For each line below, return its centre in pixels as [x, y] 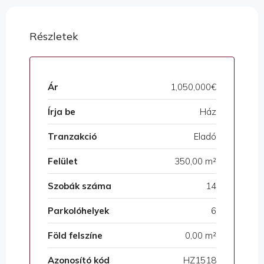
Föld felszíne [75, 236]
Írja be [62, 112]
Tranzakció [72, 137]
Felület [63, 161]
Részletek [54, 37]
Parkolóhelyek [78, 211]
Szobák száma [80, 186]
